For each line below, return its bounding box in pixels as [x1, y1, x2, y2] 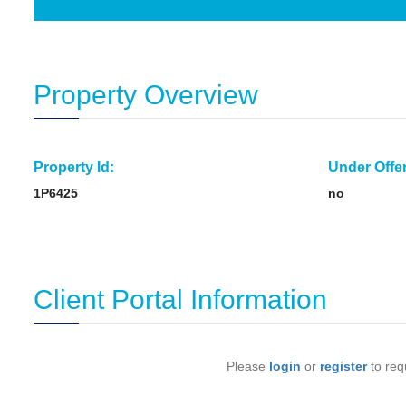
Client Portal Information [34, 285, 327, 314]
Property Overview [34, 80, 258, 110]
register [320, 359, 367, 373]
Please [227, 359, 269, 373]
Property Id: [34, 159, 114, 175]
